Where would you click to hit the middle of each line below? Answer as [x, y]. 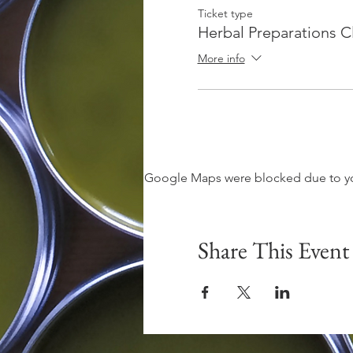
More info [221, 59]
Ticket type [225, 13]
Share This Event [273, 250]
